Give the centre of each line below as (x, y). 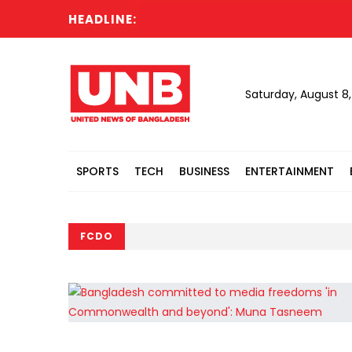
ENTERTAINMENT (290, 171)
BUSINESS (204, 171)
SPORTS (97, 171)
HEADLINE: (103, 19)
